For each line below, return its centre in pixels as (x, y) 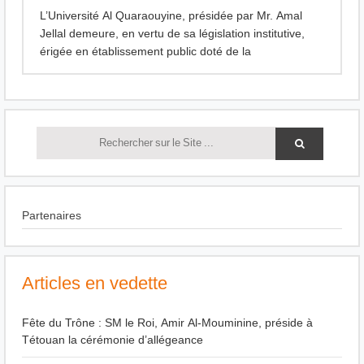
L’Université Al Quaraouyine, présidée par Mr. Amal (171, 15)
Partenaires (52, 216)
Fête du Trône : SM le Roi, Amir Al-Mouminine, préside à (167, 323)
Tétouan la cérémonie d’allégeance (113, 340)
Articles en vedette (95, 284)
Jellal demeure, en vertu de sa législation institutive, (172, 33)
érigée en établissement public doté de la (145, 51)
